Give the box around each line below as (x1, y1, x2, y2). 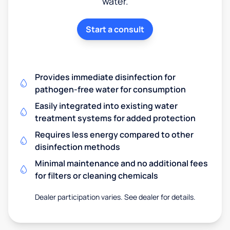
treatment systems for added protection (35, 112, 196, 124)
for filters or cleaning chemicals (35, 169, 158, 181)
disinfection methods (35, 141, 120, 152)
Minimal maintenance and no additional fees (35, 157, 208, 169)
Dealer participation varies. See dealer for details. (34, 191, 196, 202)
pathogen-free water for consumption (35, 83, 186, 95)
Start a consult (86, 23, 144, 35)
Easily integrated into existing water (35, 100, 178, 111)
